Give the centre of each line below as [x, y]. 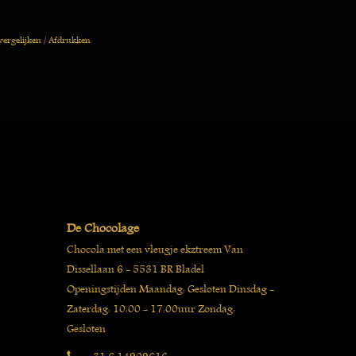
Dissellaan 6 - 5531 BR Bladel [135, 269]
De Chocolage [103, 228]
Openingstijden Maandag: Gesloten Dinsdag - [170, 288]
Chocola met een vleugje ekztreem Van [155, 249]
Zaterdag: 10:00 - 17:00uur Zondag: [151, 308]
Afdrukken [70, 39]
